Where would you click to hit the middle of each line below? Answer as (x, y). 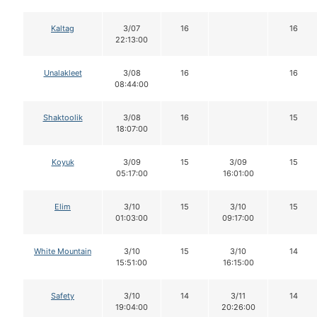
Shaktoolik (63, 118)
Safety (63, 296)
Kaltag (63, 29)
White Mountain (63, 252)
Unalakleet (63, 73)
